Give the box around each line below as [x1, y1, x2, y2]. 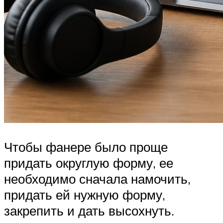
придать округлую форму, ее [4, 154, 173, 171]
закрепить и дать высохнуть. [4, 202, 174, 219]
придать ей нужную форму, [4, 186, 165, 203]
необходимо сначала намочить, [4, 170, 191, 187]
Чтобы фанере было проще [4, 138, 168, 155]
